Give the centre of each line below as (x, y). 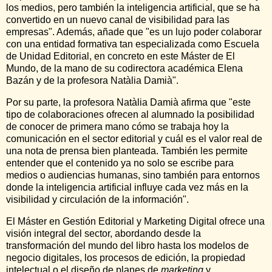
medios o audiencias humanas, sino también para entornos (133, 175)
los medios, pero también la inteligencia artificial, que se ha (133, 7)
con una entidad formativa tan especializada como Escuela (133, 44)
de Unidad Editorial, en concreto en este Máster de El (121, 56)
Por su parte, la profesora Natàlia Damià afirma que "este (128, 102)
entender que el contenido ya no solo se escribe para (120, 163)
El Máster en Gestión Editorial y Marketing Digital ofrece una (135, 221)
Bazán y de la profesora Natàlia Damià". (92, 80)
